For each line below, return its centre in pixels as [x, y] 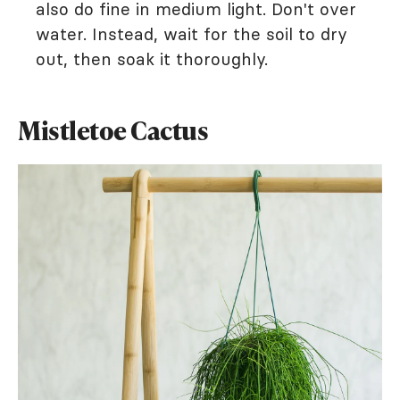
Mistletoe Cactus [113, 131]
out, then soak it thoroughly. [152, 59]
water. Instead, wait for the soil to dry [192, 34]
